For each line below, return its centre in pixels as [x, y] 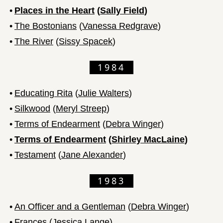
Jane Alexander [92, 155]
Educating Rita [44, 93]
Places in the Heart [55, 10]
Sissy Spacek [86, 41]
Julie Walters [104, 93]
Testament [35, 155]
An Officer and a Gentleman [70, 206]
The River [34, 41]
